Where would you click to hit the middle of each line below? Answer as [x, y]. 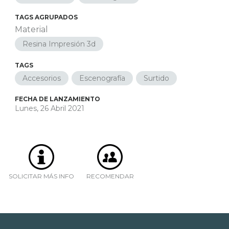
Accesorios [41, 78]
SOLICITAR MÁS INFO [41, 176]
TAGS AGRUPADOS [46, 17]
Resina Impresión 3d [59, 44]
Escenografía [102, 78]
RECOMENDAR [110, 176]
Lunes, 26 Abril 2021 [49, 108]
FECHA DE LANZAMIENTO [57, 99]
